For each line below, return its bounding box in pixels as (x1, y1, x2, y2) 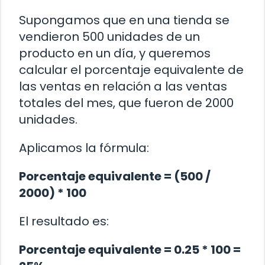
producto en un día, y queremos (19, 44, 211, 62)
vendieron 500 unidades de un (19, 28, 200, 45)
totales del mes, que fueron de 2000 (19, 94, 234, 111)
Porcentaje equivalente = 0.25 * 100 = (19, 241, 241, 258)
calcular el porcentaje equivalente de (19, 61, 244, 78)
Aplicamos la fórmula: (19, 139, 149, 156)
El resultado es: (19, 212, 109, 230)
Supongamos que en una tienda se (19, 11, 230, 28)
